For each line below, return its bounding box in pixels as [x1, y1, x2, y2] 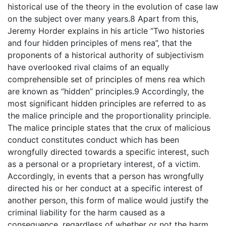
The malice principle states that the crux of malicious [8, 123, 210, 133]
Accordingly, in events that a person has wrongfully [8, 171, 204, 182]
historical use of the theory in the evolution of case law [8, 2, 218, 12]
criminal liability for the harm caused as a [8, 207, 165, 218]
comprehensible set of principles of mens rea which [8, 74, 205, 85]
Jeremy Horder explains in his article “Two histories [8, 26, 204, 36]
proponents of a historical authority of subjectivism [8, 50, 204, 61]
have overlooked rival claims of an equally [8, 62, 169, 73]
